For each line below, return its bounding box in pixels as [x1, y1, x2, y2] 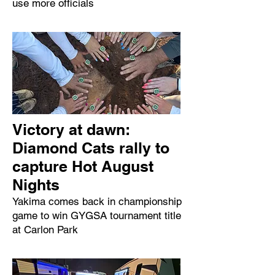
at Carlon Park [12, 223, 78, 236]
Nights [12, 176, 60, 194]
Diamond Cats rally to [12, 139, 169, 157]
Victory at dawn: [12, 120, 130, 139]
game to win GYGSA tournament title [12, 209, 181, 222]
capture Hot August [12, 157, 153, 176]
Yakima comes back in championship [12, 195, 182, 207]
